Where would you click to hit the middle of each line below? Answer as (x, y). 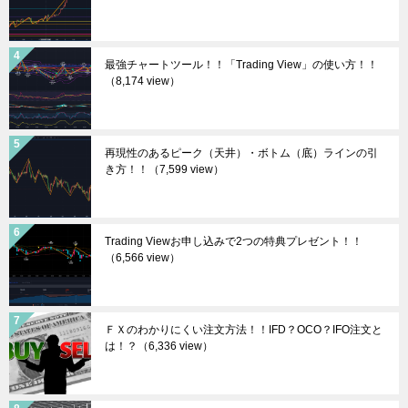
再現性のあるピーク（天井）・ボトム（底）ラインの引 (241, 153)
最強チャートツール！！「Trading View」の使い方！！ (241, 64)
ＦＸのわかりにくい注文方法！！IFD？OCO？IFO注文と (244, 329)
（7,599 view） (186, 169)
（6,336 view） (175, 346)
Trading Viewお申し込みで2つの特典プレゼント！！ (234, 241)
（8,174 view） (143, 81)
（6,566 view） (143, 257)
